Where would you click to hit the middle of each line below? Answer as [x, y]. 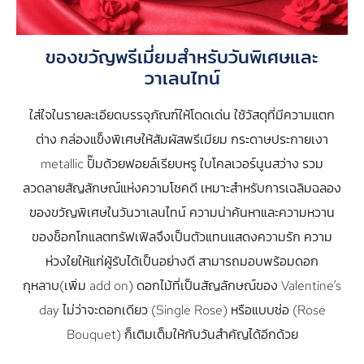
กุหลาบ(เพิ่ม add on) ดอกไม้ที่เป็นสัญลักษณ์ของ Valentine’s [182, 286]
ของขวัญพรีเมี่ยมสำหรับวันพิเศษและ [182, 58]
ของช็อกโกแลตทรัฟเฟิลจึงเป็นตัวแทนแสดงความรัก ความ [182, 237]
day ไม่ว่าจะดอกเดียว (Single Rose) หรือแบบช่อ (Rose [182, 310]
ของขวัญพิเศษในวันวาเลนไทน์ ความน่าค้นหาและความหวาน [182, 213]
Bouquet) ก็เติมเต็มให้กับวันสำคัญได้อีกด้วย [182, 335]
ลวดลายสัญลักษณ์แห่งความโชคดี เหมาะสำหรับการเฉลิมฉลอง [182, 188]
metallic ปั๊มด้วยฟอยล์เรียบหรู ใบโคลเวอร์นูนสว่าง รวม [182, 164]
